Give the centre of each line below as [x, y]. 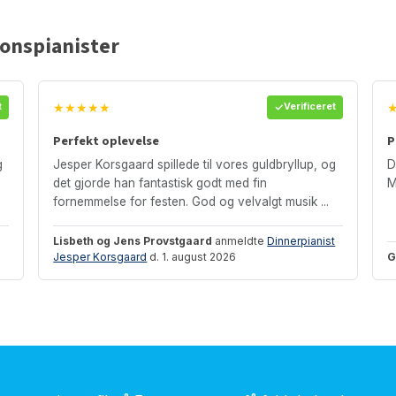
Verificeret [309, 107]
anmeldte [240, 240]
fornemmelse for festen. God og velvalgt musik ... [191, 201]
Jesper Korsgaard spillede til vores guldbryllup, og [195, 164]
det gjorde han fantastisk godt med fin [160, 183]
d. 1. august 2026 [192, 256]
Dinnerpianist [301, 240]
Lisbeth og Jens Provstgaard [133, 240]
